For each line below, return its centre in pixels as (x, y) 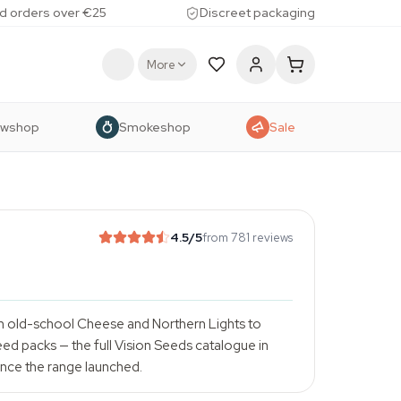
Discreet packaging (257, 13)
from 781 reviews (247, 237)
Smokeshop (154, 127)
